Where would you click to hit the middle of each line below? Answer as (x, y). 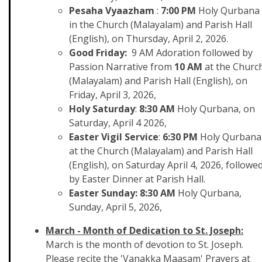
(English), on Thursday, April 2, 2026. (149, 39)
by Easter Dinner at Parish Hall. (138, 179)
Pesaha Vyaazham (113, 11)
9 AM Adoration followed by (190, 53)
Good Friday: (98, 53)
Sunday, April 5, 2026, (116, 207)
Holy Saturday (102, 109)
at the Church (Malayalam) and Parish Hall (161, 151)
